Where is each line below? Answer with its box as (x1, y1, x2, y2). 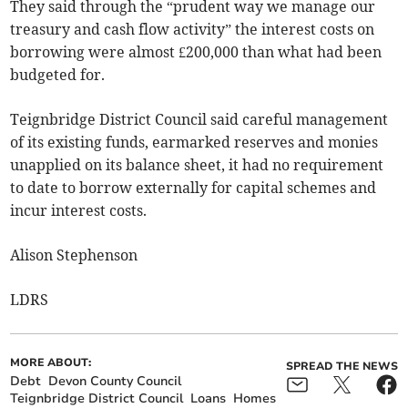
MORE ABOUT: (10, 355, 92, 371)
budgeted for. (10, 66, 106, 85)
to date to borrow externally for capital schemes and (10, 178, 377, 198)
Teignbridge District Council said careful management (10, 110, 389, 129)
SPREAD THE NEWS (285, 359, 398, 374)
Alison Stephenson (10, 246, 138, 265)
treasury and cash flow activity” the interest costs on (10, 20, 375, 39)
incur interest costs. (10, 201, 148, 220)
